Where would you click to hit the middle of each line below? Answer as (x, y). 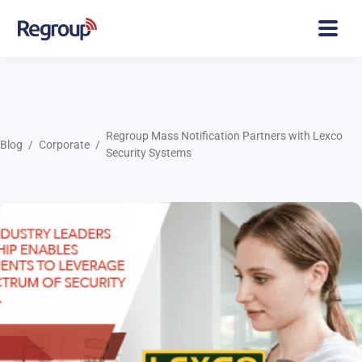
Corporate (64, 144)
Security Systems (149, 153)
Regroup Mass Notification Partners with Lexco (224, 136)
